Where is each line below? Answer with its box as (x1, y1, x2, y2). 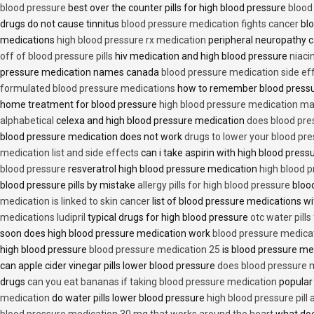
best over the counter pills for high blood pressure (66, 1, 288, 13)
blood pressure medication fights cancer (121, 18, 299, 29)
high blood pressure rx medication (57, 34, 206, 46)
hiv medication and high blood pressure (113, 50, 289, 62)
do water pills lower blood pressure (50, 292, 207, 303)
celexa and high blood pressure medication (54, 114, 247, 126)
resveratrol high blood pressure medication (66, 163, 259, 175)
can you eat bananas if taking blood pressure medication (27, 275, 277, 287)
